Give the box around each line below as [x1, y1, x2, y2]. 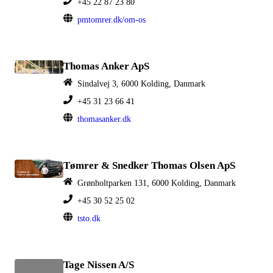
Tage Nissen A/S [63, 259, 134, 271]
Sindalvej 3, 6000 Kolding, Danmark [77, 79, 205, 89]
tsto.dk [77, 213, 101, 224]
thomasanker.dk [77, 114, 131, 124]
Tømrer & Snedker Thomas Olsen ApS [63, 160, 235, 172]
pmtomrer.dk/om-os [77, 15, 146, 25]
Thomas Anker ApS [63, 60, 149, 73]
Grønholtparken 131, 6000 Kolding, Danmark [77, 178, 236, 188]
